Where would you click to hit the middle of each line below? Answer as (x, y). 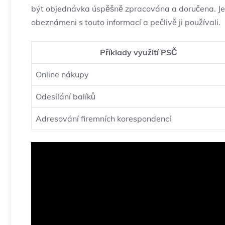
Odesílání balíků (66, 97)
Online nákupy (62, 75)
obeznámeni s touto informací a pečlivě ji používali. (126, 22)
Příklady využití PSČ (138, 52)
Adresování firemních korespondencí (103, 119)
